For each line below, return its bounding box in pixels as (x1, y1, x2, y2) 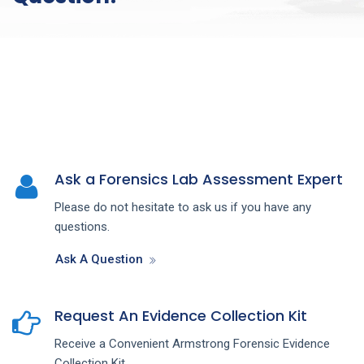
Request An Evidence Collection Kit (54, 305, 307, 326)
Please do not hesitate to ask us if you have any (54, 199, 311, 214)
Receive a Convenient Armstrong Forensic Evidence (54, 336, 330, 351)
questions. (54, 219, 110, 234)
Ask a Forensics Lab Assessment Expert (54, 168, 343, 189)
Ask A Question (55, 251, 143, 266)
